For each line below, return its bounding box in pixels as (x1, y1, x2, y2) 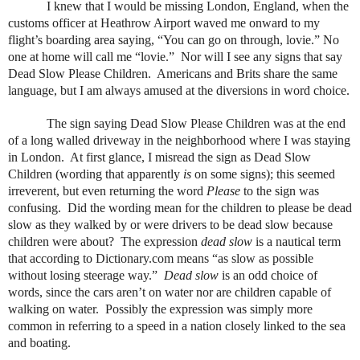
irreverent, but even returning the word (8, 184, 207, 198)
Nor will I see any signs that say (181, 50, 342, 64)
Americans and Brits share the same (157, 67, 337, 81)
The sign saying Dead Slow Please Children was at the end (47, 117, 346, 131)
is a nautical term (252, 235, 341, 249)
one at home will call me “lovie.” (8, 50, 174, 64)
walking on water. (8, 302, 99, 317)
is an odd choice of (219, 268, 317, 283)
